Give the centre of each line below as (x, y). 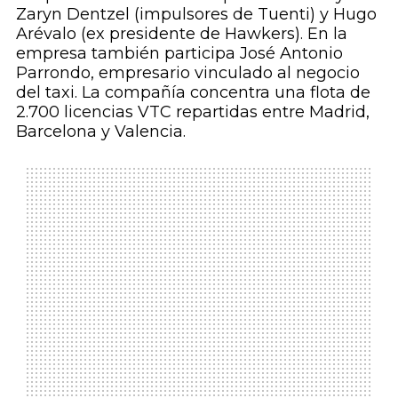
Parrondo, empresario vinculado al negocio (187, 73)
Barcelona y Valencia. (100, 132)
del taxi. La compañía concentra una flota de (193, 93)
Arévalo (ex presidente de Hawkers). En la (181, 34)
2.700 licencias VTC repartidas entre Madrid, (192, 112)
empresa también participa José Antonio (179, 54)
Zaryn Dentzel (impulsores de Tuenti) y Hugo (196, 15)
